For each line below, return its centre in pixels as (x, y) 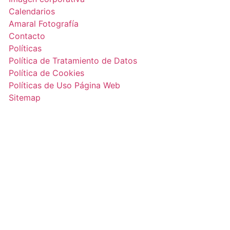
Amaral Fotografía (43, 24)
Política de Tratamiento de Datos (73, 61)
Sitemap (24, 98)
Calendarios (32, 11)
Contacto (27, 36)
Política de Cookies (46, 73)
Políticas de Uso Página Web (64, 85)
